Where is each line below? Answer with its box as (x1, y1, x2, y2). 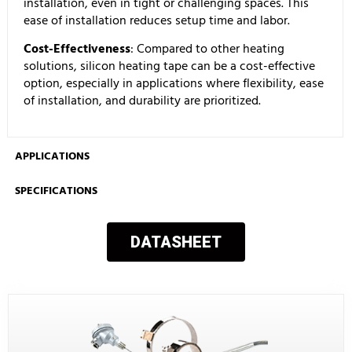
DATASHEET (130, 232, 222, 251)
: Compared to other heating (130, 38, 284, 60)
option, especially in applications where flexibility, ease (24, 73, 324, 94)
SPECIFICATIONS (15, 181, 97, 200)
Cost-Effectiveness (24, 38, 130, 60)
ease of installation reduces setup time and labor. (24, 10, 290, 31)
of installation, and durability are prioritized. (24, 90, 261, 112)
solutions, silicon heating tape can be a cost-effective (24, 56, 315, 77)
